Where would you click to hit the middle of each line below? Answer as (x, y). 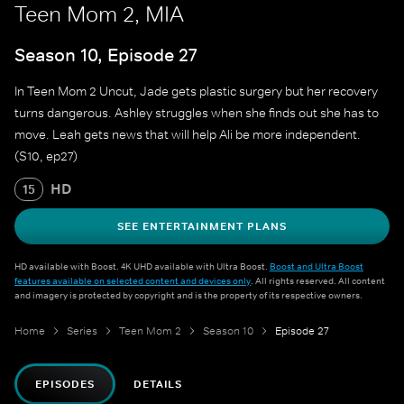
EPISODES (65, 385)
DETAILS (158, 385)
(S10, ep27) (46, 156)
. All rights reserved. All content (318, 281)
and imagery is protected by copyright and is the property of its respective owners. (188, 295)
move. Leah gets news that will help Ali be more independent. (188, 135)
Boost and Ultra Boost (317, 266)
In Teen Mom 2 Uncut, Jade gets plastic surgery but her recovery (196, 92)
